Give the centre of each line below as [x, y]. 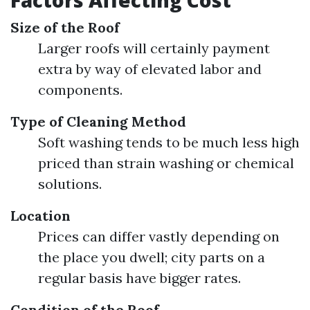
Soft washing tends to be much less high [169, 142]
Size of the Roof [65, 27]
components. [80, 90]
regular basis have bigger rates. [139, 278]
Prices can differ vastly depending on [159, 236]
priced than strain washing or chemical [166, 163]
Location [40, 216]
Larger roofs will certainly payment [154, 48]
